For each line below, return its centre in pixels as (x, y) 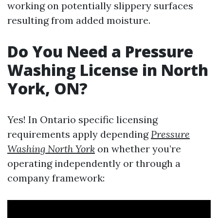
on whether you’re (138, 149)
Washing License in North (108, 70)
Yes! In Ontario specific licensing (82, 119)
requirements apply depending (79, 134)
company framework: (56, 178)
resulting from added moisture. (79, 20)
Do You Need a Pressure (100, 51)
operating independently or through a (94, 163)
